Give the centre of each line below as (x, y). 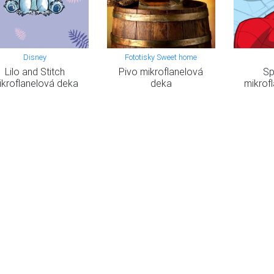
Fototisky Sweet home (161, 57)
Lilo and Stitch (35, 71)
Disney (35, 57)
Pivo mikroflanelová (161, 71)
